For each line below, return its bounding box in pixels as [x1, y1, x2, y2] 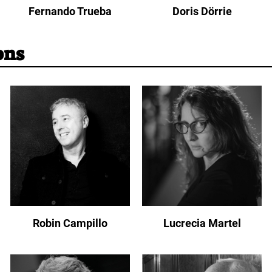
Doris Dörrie [172, 5, 232, 18]
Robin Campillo [32, 216, 107, 229]
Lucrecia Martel [163, 216, 241, 229]
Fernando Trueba [28, 5, 112, 18]
